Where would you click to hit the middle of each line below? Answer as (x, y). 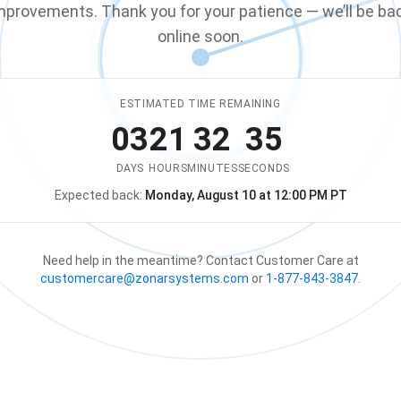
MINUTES (213, 168)
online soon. (200, 36)
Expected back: (98, 195)
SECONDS (264, 168)
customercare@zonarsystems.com (145, 278)
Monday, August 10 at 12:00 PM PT (246, 195)
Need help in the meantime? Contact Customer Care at (200, 260)
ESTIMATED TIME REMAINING (200, 104)
